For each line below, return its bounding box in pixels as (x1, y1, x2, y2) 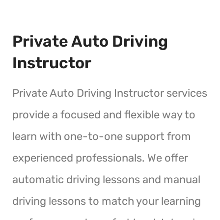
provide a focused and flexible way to (12, 108, 195, 121)
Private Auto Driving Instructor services (12, 86, 207, 100)
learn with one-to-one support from (12, 129, 191, 143)
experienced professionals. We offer (12, 151, 188, 165)
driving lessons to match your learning (12, 194, 201, 208)
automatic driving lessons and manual (12, 172, 200, 186)
